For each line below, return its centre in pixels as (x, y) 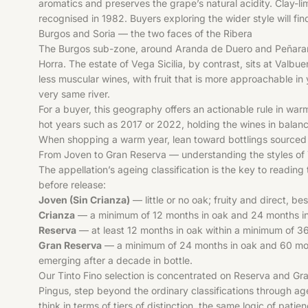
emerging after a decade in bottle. (115, 260)
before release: (72, 184)
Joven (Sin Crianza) (84, 199)
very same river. (74, 93)
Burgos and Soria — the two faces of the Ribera (145, 33)
